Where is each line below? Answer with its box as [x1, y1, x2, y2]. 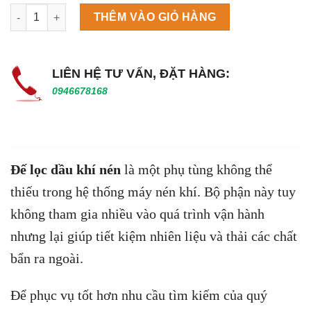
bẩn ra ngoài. [10, 250, 83, 266]
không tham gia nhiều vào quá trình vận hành [10, 205, 264, 221]
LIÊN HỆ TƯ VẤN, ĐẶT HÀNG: [52, 66, 230, 81]
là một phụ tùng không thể [121, 161, 272, 177]
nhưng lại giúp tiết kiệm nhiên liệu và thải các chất [10, 228, 297, 244]
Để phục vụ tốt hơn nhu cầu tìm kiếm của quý [10, 287, 267, 303]
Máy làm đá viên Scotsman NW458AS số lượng [10, 4, 231, 16]
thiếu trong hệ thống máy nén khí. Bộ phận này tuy [10, 183, 296, 199]
